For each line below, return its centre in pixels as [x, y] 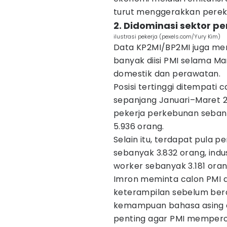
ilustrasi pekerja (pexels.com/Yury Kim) [167, 36]
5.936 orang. [139, 126]
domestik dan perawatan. [167, 74]
